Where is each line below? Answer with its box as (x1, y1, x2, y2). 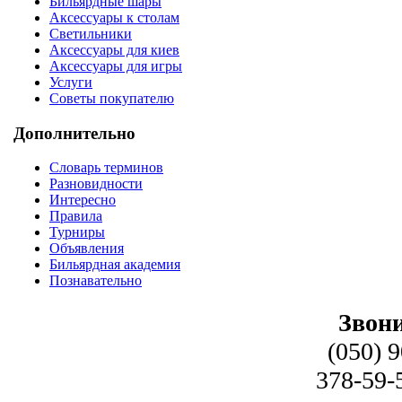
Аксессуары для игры (49, 57, 182, 74)
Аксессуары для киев (49, 41, 179, 57)
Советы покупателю (49, 90, 174, 106)
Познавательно (49, 273, 142, 289)
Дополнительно (13, 123, 135, 143)
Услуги (49, 74, 92, 90)
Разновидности (49, 176, 143, 192)
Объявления (49, 240, 124, 257)
